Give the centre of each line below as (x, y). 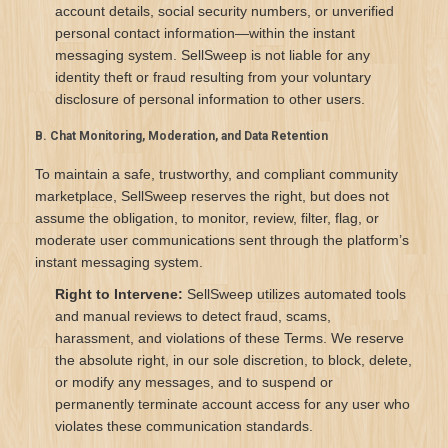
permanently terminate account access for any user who (232, 404)
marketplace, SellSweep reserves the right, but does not (212, 196)
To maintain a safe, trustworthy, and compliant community (216, 174)
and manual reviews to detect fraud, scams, (193, 316)
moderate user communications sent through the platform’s (222, 240)
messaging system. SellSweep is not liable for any (212, 55)
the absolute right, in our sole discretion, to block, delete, (233, 360)
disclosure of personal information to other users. (210, 99)
